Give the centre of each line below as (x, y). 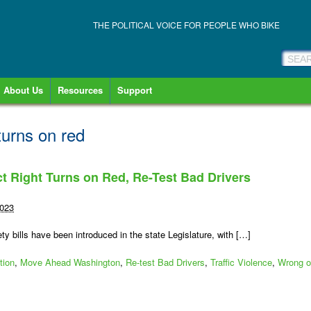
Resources (80, 90)
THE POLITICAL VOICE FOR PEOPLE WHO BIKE (186, 25)
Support (135, 90)
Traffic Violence (241, 262)
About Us (23, 90)
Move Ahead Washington (70, 262)
